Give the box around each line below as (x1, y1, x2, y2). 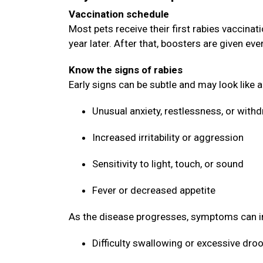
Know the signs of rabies (69, 64, 185, 76)
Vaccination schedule (69, 8, 171, 20)
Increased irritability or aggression (92, 131, 246, 143)
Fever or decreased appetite (92, 184, 218, 196)
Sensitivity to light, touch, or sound (92, 158, 246, 170)
